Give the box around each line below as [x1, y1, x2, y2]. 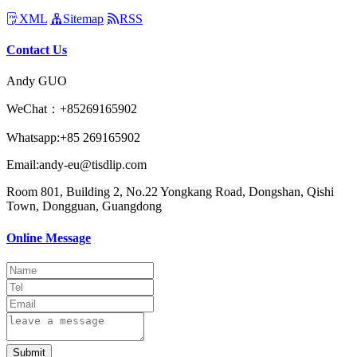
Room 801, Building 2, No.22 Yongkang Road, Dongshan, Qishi [6, 185, 334, 199]
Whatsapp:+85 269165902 [6, 131, 140, 145]
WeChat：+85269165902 [6, 102, 137, 116]
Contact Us [6, 43, 67, 57]
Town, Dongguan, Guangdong [6, 199, 162, 214]
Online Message [6, 230, 91, 245]
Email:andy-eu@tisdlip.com [6, 158, 147, 172]
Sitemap [63, 11, 104, 25]
